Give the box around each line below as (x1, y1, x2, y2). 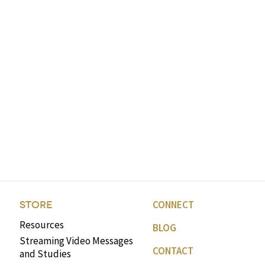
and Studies (19, 247, 71, 261)
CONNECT (152, 198, 194, 212)
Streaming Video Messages (19, 234, 133, 248)
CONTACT (152, 244, 193, 258)
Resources (19, 218, 64, 232)
